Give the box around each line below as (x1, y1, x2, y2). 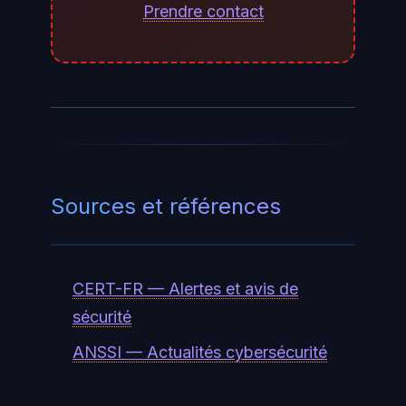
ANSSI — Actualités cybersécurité (72, 342, 327, 362)
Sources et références (51, 192, 281, 219)
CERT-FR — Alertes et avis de (72, 278, 298, 298)
